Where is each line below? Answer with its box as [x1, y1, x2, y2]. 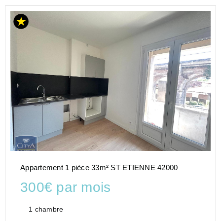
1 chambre [29, 205, 64, 213]
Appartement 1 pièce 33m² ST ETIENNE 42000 [20, 163, 178, 172]
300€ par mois [20, 179, 111, 195]
